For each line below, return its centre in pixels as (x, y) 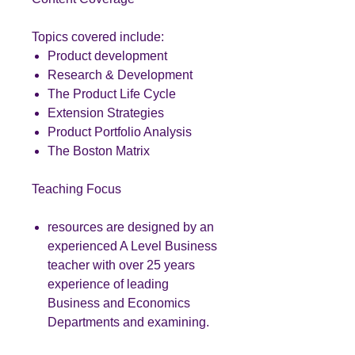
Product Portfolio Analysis (120, 132)
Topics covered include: (98, 36)
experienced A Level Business (132, 246)
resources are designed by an (131, 227)
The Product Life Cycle (112, 94)
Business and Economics (119, 303)
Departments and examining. (128, 322)
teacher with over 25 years (121, 265)
